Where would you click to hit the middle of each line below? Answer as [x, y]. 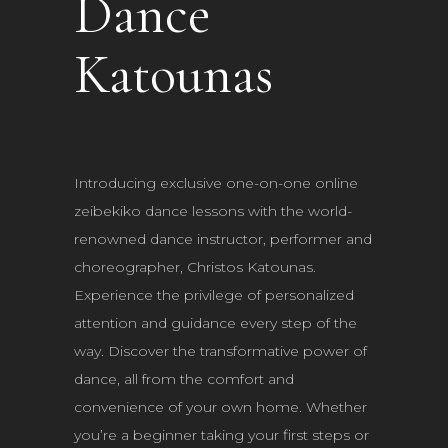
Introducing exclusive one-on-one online [216, 183]
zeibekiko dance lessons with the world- [213, 211]
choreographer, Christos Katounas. [195, 267]
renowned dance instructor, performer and [223, 239]
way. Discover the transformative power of [220, 351]
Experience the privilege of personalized [214, 295]
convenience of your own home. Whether [220, 407]
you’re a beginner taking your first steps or [221, 435]
